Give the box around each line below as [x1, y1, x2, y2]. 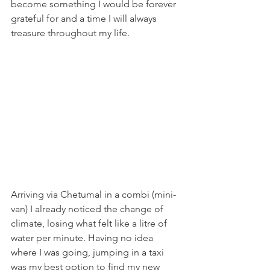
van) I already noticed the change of [11, 203, 166, 215]
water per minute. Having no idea [11, 232, 155, 244]
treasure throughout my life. [11, 27, 132, 39]
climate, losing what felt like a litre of [11, 218, 169, 230]
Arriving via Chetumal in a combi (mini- [11, 189, 176, 201]
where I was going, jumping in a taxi [11, 246, 166, 259]
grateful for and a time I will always [11, 13, 159, 25]
